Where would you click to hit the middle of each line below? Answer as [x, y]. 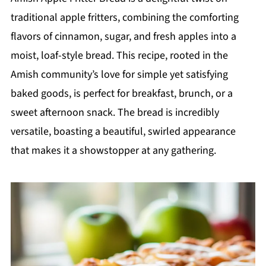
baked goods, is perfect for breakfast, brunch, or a [121, 94]
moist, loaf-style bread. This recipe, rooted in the [119, 56]
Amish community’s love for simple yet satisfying [119, 75]
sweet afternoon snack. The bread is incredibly [115, 113]
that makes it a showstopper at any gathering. [113, 151]
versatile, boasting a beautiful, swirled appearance [123, 132]
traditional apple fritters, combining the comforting [124, 18]
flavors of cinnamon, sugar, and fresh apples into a [123, 37]
